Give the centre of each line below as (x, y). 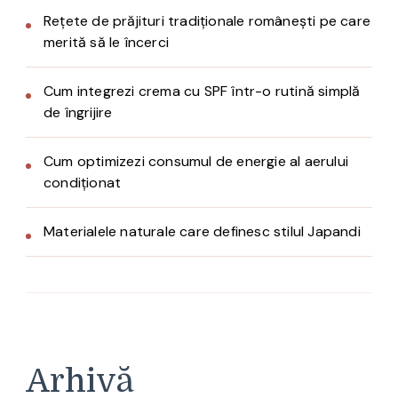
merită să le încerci (106, 43)
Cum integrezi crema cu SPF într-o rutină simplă (202, 92)
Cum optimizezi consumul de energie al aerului (196, 162)
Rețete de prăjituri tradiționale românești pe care (207, 21)
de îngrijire (78, 113)
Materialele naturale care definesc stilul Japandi (202, 232)
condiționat (83, 183)
